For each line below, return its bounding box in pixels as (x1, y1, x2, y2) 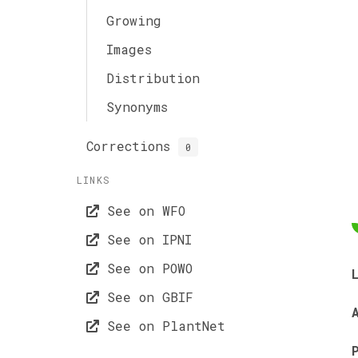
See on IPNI (99, 231, 192, 248)
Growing (106, 12, 161, 29)
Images (106, 41, 152, 58)
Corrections (86, 137, 178, 154)
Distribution (106, 70, 200, 86)
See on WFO (99, 202, 185, 219)
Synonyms (106, 98, 168, 115)
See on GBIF (99, 288, 193, 305)
